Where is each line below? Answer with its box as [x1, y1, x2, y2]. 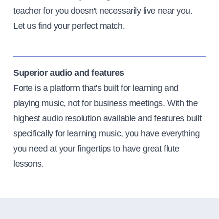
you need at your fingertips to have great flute [13, 144, 179, 154]
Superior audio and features [13, 68, 124, 78]
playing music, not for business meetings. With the [13, 98, 198, 109]
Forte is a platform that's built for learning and [13, 83, 178, 93]
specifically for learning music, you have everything [13, 129, 200, 139]
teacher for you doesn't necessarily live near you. [13, 6, 193, 16]
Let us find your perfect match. [13, 21, 125, 31]
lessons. [13, 159, 44, 169]
